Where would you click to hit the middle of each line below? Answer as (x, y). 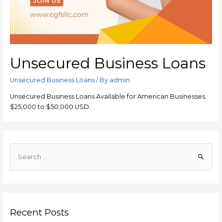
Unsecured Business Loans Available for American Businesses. (108, 96)
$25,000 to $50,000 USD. (50, 107)
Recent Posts (39, 212)
